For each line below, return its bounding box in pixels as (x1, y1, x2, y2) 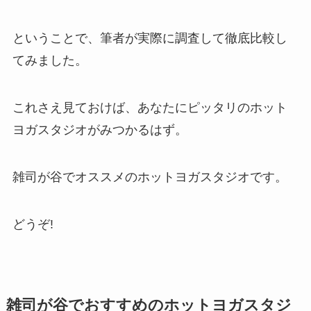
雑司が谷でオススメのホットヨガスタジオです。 (12, 170, 287, 185)
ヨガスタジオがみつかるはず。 (12, 123, 187, 137)
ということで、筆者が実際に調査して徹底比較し (12, 31, 287, 46)
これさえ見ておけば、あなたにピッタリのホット (12, 101, 287, 115)
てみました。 (12, 53, 87, 68)
